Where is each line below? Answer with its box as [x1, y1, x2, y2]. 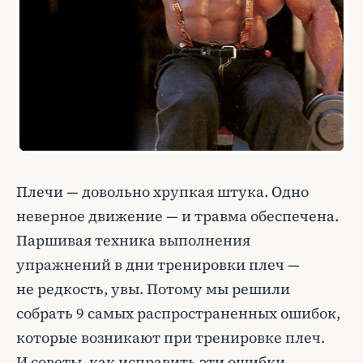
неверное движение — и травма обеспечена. [16, 206, 339, 226]
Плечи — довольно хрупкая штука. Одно [16, 181, 309, 202]
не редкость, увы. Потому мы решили [16, 279, 290, 299]
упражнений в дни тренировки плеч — [16, 254, 300, 275]
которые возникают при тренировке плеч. [16, 327, 325, 348]
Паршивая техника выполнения [16, 230, 250, 250]
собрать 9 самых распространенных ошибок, [16, 303, 340, 323]
